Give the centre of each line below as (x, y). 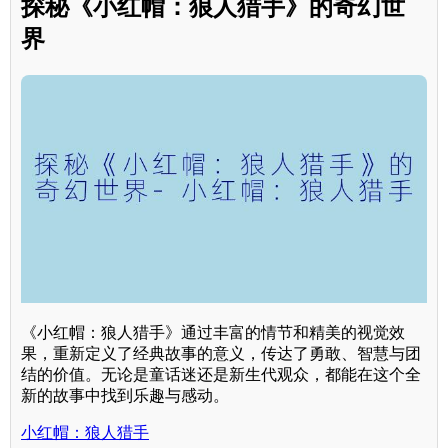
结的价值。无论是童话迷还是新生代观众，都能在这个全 (221, 374)
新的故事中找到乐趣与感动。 (125, 395)
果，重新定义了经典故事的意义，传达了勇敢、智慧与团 (221, 353)
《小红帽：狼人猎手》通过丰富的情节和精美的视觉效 (213, 332)
